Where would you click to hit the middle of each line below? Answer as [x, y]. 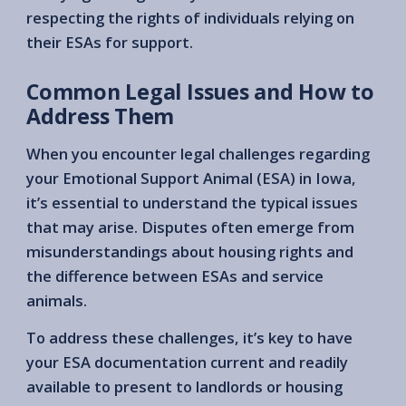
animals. [57, 300]
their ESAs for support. [110, 42]
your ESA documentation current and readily [187, 362]
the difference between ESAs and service [175, 275]
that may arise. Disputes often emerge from [190, 227]
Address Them [101, 116]
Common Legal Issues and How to [201, 91]
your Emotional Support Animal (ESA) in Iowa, [191, 178]
